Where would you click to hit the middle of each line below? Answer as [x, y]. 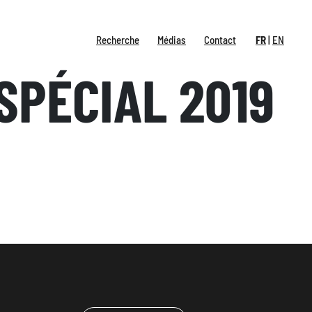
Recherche [118, 40]
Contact [220, 40]
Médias [172, 40]
